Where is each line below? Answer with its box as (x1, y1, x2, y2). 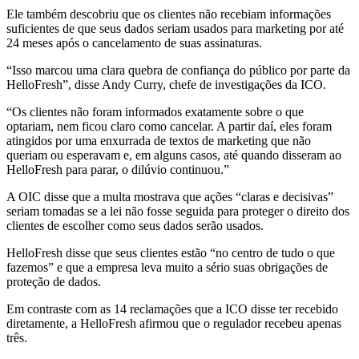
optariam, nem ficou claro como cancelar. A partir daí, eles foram (6, 119, 332, 134)
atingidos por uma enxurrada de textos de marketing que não (6, 134, 311, 148)
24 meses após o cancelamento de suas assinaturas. (6, 36, 262, 50)
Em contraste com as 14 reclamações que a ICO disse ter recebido (6, 302, 338, 317)
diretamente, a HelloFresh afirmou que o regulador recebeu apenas (6, 317, 341, 331)
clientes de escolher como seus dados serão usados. (6, 219, 264, 233)
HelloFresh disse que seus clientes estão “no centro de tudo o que (6, 246, 335, 260)
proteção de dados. (6, 275, 101, 289)
